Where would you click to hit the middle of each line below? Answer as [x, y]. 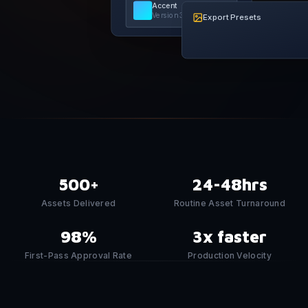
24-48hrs [230, 184]
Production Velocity [230, 255]
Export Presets [232, 17]
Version [166, 15]
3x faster [230, 236]
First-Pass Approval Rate [78, 255]
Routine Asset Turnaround [230, 203]
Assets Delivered [78, 203]
